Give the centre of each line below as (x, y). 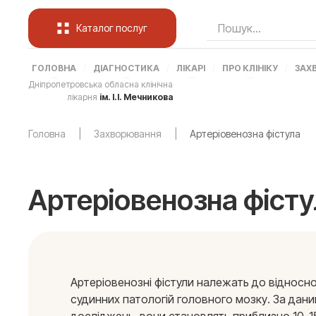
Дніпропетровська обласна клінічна (101, 84)
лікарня (83, 97)
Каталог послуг (112, 28)
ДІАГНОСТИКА (126, 68)
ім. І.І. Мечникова (136, 97)
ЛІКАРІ (191, 68)
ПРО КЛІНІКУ (250, 68)
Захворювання (128, 134)
